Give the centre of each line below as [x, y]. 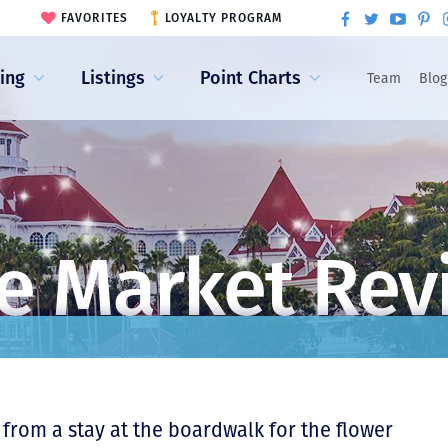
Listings [112, 77]
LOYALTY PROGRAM [223, 18]
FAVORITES [94, 18]
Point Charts [251, 77]
